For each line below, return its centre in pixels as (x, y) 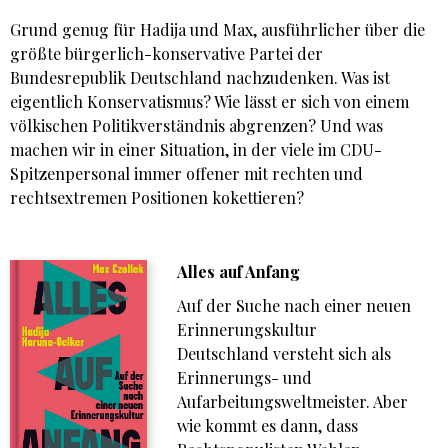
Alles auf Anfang (239, 272)
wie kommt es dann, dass (268, 426)
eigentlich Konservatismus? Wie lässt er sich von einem (209, 102)
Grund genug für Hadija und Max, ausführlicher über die (217, 30)
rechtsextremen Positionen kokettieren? (159, 198)
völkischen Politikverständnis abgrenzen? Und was (196, 126)
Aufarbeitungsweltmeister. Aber (293, 402)
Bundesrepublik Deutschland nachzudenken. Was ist (200, 78)
